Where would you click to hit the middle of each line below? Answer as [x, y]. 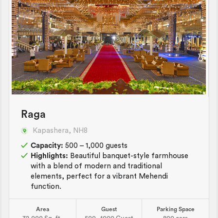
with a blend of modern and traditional [96, 166]
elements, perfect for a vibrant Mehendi [99, 176]
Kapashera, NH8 [60, 130]
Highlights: [49, 156]
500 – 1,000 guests [95, 145]
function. [46, 186]
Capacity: [47, 145]
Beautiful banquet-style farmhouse [128, 156]
